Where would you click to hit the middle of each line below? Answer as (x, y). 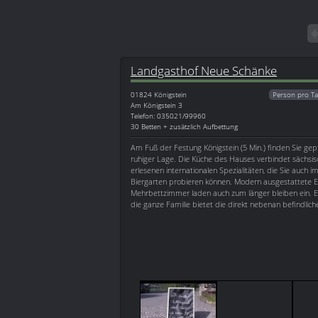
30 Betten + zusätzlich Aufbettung (184, 127)
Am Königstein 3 (157, 105)
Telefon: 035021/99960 (168, 116)
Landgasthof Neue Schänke (204, 71)
